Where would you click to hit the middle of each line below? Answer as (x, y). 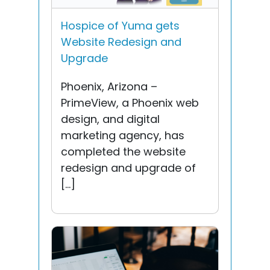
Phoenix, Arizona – (109, 86)
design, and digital (110, 119)
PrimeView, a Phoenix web (130, 102)
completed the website (123, 151)
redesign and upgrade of (128, 168)
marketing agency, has (123, 135)
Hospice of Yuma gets (120, 25)
